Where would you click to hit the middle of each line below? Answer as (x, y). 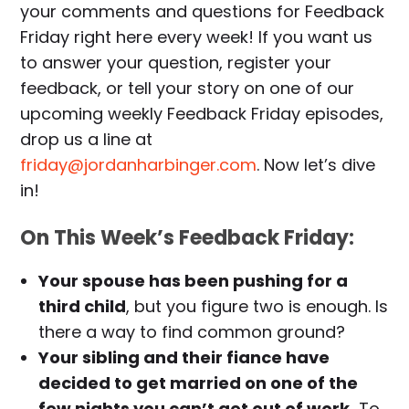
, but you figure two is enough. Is (257, 307)
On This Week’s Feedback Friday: (188, 238)
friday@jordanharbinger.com (139, 165)
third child (83, 307)
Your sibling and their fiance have (184, 358)
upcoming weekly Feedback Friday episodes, (202, 114)
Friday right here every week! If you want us (197, 37)
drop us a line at (87, 140)
